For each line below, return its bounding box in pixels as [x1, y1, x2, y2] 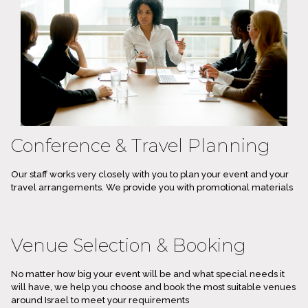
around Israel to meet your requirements [11, 294, 189, 305]
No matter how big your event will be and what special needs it [11, 268, 285, 279]
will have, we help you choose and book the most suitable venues [11, 281, 296, 292]
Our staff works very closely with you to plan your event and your [11, 168, 289, 179]
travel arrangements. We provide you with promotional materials [11, 181, 293, 192]
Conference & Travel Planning [11, 134, 270, 157]
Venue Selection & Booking [11, 234, 246, 256]
